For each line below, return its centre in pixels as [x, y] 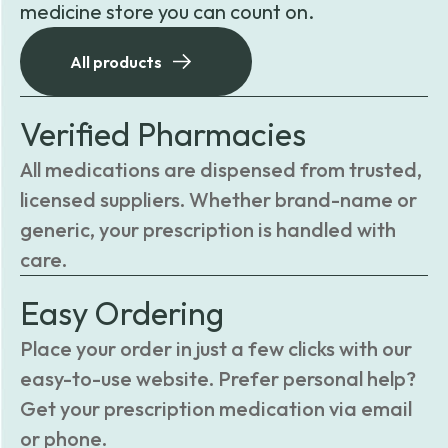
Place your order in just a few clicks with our [216, 348]
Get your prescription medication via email [216, 408]
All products [116, 61]
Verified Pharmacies [163, 134]
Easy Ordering [122, 313]
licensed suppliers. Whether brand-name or [218, 199]
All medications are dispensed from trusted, [221, 169]
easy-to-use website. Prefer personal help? [218, 378]
